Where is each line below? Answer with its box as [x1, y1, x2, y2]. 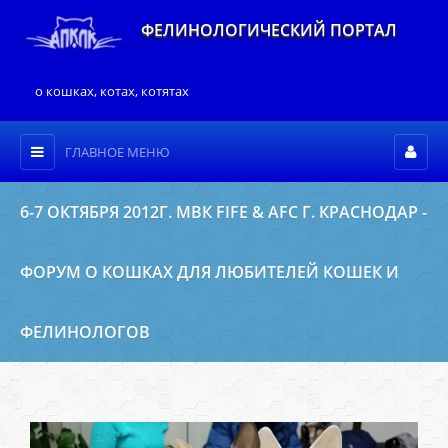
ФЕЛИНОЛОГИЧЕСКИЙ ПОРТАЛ [141, 19, 398, 41]
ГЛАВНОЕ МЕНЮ [65, 143, 170, 162]
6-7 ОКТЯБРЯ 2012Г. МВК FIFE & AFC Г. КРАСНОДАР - [20, 201, 427, 224]
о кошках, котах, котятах [35, 82, 189, 101]
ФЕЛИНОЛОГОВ [20, 321, 150, 344]
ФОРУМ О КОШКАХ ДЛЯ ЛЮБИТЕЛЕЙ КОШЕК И [20, 261, 399, 284]
